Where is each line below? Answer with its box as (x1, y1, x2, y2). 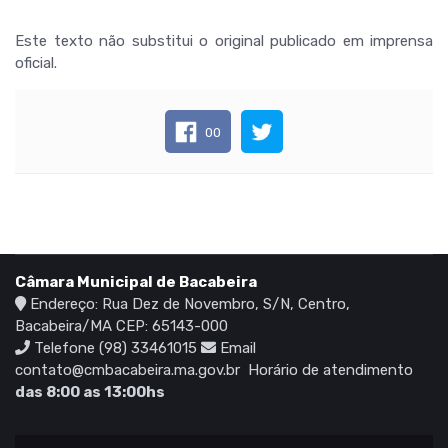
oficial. (15, 54, 57, 72)
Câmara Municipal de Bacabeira (15, 273, 257, 292)
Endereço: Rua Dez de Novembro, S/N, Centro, (26, 295, 350, 314)
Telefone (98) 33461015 (30, 339, 201, 358)
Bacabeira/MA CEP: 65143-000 (15, 317, 228, 336)
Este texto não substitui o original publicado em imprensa (15, 32, 433, 50)
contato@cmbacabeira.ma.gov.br (15, 361, 244, 380)
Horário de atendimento (244, 361, 413, 380)
